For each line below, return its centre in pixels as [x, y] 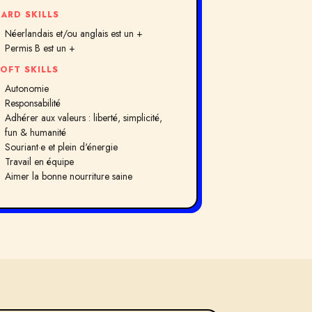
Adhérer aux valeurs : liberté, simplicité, [84, 118]
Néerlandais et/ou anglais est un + [74, 33]
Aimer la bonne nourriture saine [69, 176]
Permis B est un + [40, 48]
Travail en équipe [40, 162]
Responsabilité [33, 103]
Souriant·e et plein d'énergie [62, 147]
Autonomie [27, 88]
